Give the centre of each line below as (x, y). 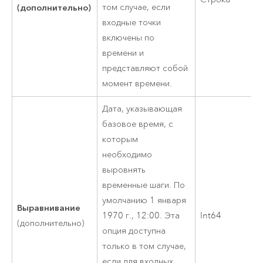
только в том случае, (144, 247)
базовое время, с (138, 124)
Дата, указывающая (142, 109)
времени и (123, 53)
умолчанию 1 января (144, 201)
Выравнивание (49, 208)
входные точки (132, 23)
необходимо (127, 155)
